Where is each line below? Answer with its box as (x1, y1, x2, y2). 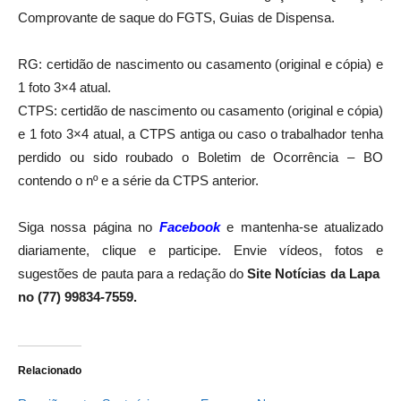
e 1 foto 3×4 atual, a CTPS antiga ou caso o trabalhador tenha (18, 125, 383, 141)
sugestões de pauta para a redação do (18, 265, 248, 281)
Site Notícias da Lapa (247, 265, 384, 281)
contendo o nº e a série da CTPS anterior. (18, 172, 259, 188)
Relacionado (18, 363, 81, 377)
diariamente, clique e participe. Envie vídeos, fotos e (18, 242, 383, 258)
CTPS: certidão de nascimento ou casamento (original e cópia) (18, 102, 383, 118)
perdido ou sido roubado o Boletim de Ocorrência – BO (18, 149, 383, 165)
